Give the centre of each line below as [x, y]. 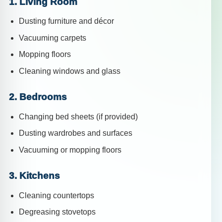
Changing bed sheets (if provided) [78, 116]
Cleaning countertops [56, 195]
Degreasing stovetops [57, 212]
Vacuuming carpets [53, 38]
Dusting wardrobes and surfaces [76, 133]
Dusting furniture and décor [66, 21]
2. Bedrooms [38, 97]
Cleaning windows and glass [70, 71]
